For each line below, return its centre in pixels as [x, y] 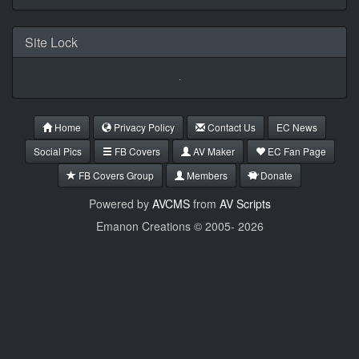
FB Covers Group [115, 175]
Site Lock [51, 42]
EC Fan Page [295, 151]
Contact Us [230, 127]
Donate [275, 175]
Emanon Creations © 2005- [167, 226]
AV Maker [212, 151]
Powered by [120, 204]
